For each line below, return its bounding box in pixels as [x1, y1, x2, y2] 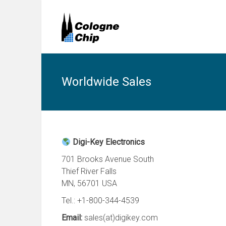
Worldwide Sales [62, 75, 151, 89]
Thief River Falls [62, 166, 117, 176]
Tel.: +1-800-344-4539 [62, 196, 139, 205]
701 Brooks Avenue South [62, 154, 154, 164]
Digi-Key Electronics [71, 137, 145, 147]
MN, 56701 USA [62, 179, 117, 188]
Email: [62, 213, 84, 222]
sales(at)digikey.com [84, 213, 158, 222]
